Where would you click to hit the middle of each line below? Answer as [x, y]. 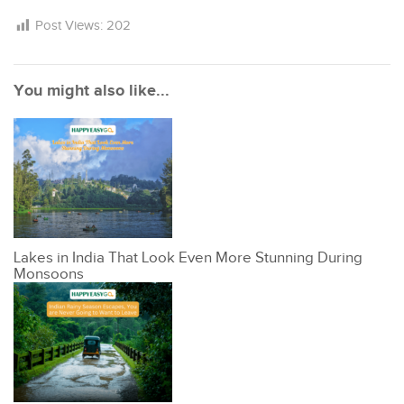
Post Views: [71, 26]
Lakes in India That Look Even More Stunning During [188, 258]
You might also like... [92, 92]
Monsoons [49, 275]
